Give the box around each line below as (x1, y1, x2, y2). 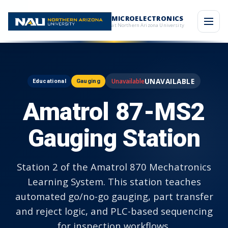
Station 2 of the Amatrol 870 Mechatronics (17, 160, 211, 173)
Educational (32, 77, 66, 84)
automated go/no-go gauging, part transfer (15, 190, 213, 203)
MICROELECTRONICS (111, 14, 184, 23)
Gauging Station (27, 124, 201, 153)
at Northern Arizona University (111, 22, 184, 28)
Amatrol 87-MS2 (23, 97, 205, 126)
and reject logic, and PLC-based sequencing (15, 205, 213, 217)
